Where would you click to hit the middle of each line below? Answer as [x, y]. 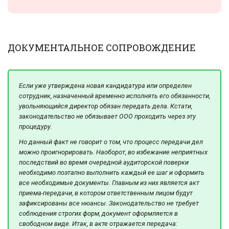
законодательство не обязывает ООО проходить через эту [107, 117]
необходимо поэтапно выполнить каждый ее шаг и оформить [112, 172]
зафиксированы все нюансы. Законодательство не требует [109, 203]
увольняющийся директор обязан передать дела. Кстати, [106, 106]
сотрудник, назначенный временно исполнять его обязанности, [114, 96]
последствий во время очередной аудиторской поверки [104, 162]
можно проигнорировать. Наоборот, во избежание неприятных [113, 152]
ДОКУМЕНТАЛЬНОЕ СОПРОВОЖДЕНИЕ [102, 48]
